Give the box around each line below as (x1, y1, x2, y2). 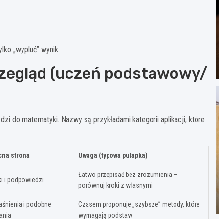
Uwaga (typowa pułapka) (78, 151, 148, 159)
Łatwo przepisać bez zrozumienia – (78, 170, 177, 178)
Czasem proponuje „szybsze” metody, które (78, 200, 200, 208)
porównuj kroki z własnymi (78, 181, 153, 189)
